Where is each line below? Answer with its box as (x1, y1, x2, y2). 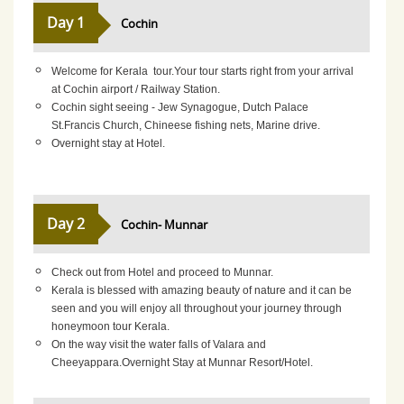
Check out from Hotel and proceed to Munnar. (51, 265, 274, 279)
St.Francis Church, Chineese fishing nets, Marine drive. (51, 118, 321, 132)
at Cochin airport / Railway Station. (51, 82, 221, 96)
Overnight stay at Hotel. (51, 136, 166, 150)
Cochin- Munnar (121, 216, 208, 233)
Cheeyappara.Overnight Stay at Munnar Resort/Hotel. (51, 355, 314, 369)
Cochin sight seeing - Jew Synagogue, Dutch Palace (51, 100, 309, 114)
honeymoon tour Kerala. (51, 319, 170, 333)
